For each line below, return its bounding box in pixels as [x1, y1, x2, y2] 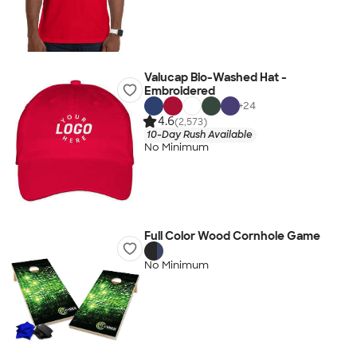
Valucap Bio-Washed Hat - [143, 70, 287, 84]
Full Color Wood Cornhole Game [143, 229, 320, 243]
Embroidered [143, 84, 215, 98]
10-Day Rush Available [146, 127, 253, 141]
